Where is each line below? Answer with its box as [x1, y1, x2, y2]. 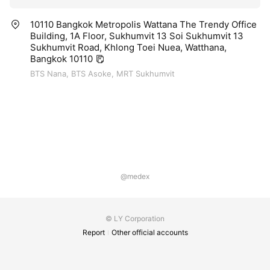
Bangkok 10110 [30, 53, 93, 65]
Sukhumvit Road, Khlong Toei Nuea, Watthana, [30, 42, 227, 54]
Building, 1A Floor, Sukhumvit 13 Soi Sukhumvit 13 [30, 30, 243, 42]
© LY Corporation [105, 214, 165, 224]
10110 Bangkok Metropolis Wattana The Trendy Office [30, 19, 257, 31]
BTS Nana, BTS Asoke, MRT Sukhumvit [30, 69, 175, 79]
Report [83, 228, 105, 237]
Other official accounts [111, 228, 188, 237]
